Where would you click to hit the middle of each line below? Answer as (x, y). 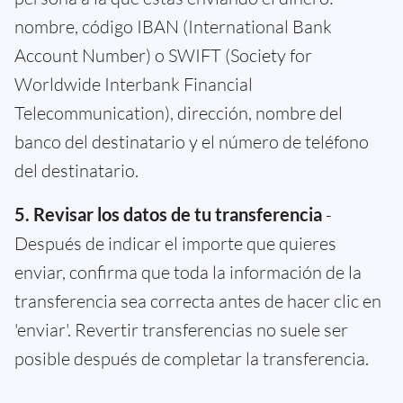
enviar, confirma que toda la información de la (188, 272)
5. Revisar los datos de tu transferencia (170, 214)
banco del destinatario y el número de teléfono (192, 141)
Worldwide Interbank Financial (134, 84)
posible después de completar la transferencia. (192, 358)
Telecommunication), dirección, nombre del (179, 112)
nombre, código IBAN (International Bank (173, 26)
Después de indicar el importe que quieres (175, 243)
